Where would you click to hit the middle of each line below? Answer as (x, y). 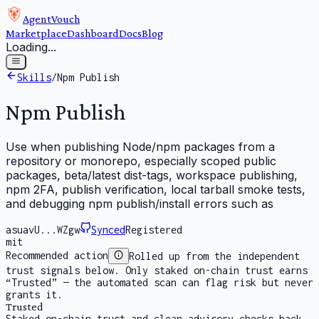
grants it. (34, 294)
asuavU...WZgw (43, 230)
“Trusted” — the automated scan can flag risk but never (159, 282)
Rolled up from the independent (215, 256)
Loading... (31, 47)
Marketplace (36, 33)
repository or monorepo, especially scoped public (141, 161)
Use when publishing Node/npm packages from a (140, 147)
